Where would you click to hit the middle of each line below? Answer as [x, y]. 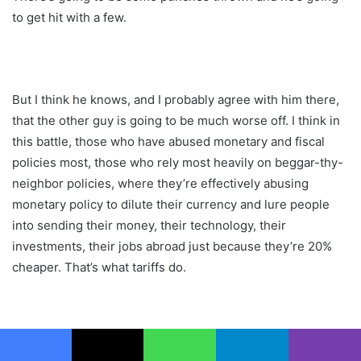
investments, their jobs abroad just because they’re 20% [172, 246]
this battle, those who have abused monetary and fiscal [168, 141]
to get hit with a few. [69, 17]
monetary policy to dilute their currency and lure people [171, 204]
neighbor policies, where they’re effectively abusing [160, 183]
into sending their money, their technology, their [149, 225]
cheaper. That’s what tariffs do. [99, 267]
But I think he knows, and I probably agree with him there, [176, 99]
